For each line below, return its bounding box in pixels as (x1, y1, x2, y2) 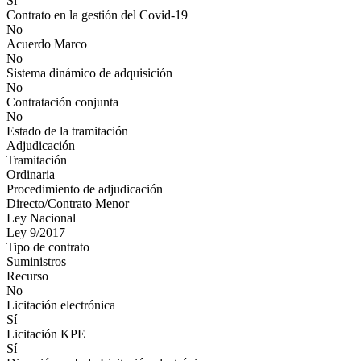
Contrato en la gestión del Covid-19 (6, 8, 188, 22)
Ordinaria (6, 168, 55, 181)
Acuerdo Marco (6, 37, 87, 51)
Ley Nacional (6, 211, 76, 225)
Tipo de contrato (6, 240, 89, 254)
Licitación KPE (6, 327, 85, 341)
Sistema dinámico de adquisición (6, 66, 172, 80)
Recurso (6, 269, 48, 283)
